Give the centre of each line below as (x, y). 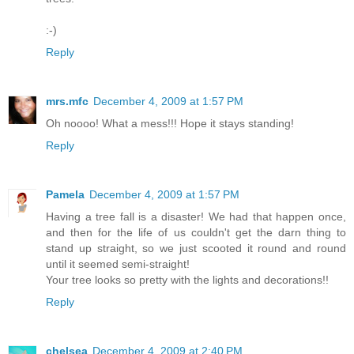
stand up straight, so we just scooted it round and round (196, 248)
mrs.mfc (67, 101)
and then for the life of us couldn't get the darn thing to (196, 232)
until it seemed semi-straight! (118, 264)
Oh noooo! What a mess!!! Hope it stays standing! (170, 123)
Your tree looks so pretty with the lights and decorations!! (187, 279)
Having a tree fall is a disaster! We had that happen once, (196, 216)
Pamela (65, 194)
